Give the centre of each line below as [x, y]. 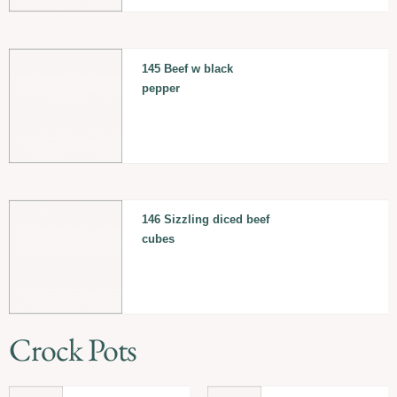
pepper [160, 88]
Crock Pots [73, 350]
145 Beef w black [187, 68]
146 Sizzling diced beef [205, 220]
